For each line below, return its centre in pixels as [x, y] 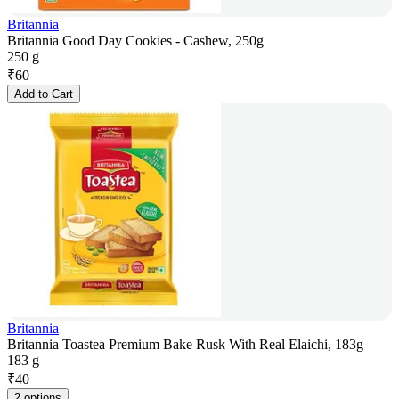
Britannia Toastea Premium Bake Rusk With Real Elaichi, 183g [185, 345]
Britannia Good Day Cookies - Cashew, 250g [135, 41]
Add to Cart [44, 94]
